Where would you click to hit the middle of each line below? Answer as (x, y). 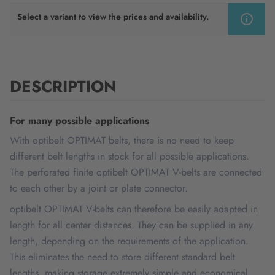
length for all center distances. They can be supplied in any (131, 225)
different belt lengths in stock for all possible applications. (130, 156)
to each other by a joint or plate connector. (99, 188)
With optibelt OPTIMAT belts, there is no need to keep (122, 140)
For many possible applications (79, 121)
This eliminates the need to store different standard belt (122, 257)
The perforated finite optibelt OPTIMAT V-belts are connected (136, 172)
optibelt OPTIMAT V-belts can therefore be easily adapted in (134, 209)
